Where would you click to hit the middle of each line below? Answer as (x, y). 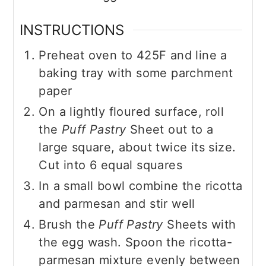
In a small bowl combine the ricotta (141, 186)
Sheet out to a (170, 130)
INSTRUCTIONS (72, 30)
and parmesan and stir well (117, 204)
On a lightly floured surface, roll (131, 112)
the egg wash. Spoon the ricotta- (136, 243)
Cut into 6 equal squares (110, 165)
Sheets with (199, 225)
